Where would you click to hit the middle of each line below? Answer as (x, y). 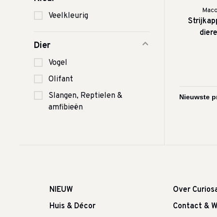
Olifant (61, 79)
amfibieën (66, 108)
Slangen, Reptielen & (85, 96)
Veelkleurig (68, 16)
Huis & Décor (72, 206)
